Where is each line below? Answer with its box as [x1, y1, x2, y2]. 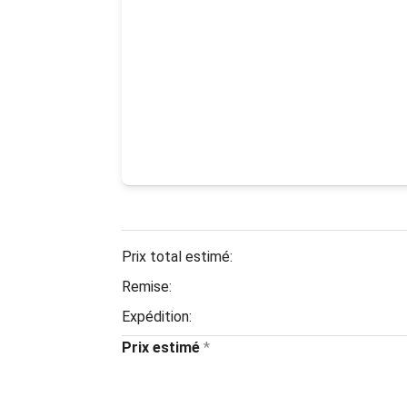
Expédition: [122, 307, 192, 325]
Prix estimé [122, 338, 200, 356]
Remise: [122, 277, 172, 295]
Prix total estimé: [122, 247, 233, 265]
